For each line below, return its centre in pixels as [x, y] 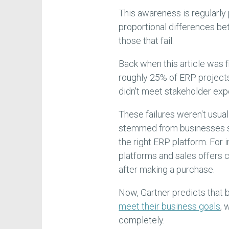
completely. [142, 220]
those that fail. [146, 40]
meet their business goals [170, 206]
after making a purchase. [167, 169]
